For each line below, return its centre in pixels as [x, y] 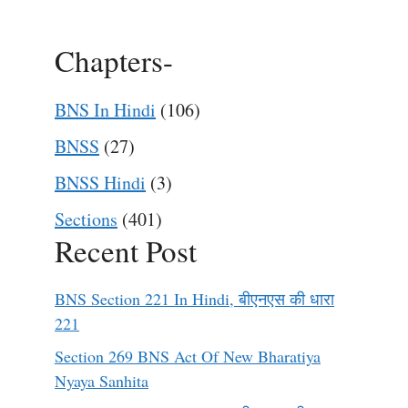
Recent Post [126, 250]
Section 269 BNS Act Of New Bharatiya [188, 356]
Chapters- [114, 60]
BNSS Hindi [100, 183]
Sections [86, 219]
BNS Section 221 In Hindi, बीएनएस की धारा [194, 299]
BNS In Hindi [105, 110]
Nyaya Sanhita [102, 381]
